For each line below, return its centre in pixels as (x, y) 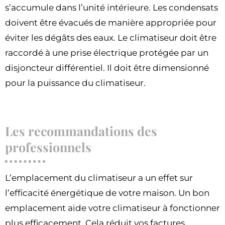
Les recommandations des (81, 131)
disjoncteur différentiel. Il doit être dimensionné (107, 68)
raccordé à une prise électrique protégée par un (107, 52)
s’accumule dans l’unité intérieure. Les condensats (111, 7)
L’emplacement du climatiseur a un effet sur (99, 178)
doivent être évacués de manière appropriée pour (111, 22)
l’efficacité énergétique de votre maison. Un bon (107, 193)
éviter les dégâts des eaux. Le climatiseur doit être (111, 37)
